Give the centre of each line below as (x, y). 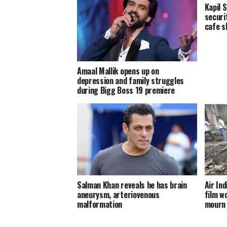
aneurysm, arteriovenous (118, 195)
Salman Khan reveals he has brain (132, 185)
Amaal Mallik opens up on (118, 71)
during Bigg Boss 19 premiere (126, 90)
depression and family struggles (131, 81)
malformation (100, 204)
